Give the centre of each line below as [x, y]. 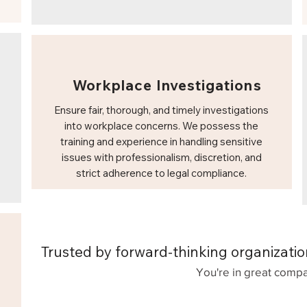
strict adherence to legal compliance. [161, 173]
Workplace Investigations [167, 85]
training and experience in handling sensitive [161, 142]
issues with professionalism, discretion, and [161, 157]
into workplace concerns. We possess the [161, 126]
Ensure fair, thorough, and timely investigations [161, 110]
